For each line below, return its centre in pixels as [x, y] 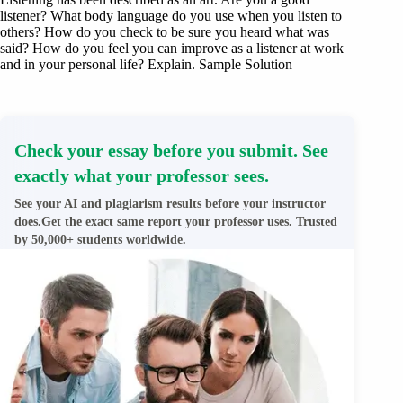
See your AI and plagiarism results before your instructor [170, 203]
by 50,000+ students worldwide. [100, 239]
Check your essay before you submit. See [171, 150]
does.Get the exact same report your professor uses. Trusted [176, 221]
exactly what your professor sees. [142, 175]
